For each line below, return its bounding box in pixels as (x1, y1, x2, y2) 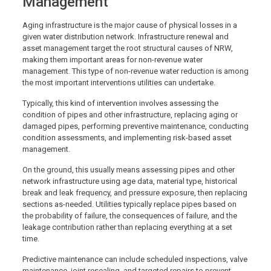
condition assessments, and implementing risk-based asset (22, 132, 232, 142)
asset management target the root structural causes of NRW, (22, 43, 233, 53)
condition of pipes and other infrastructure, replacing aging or (22, 109, 238, 119)
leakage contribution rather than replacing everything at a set (22, 222, 232, 232)
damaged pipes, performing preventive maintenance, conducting (22, 121, 249, 131)
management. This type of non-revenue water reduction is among (22, 66, 249, 76)
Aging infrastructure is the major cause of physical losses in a (22, 20, 237, 30)
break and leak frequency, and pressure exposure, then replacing (22, 188, 247, 197)
